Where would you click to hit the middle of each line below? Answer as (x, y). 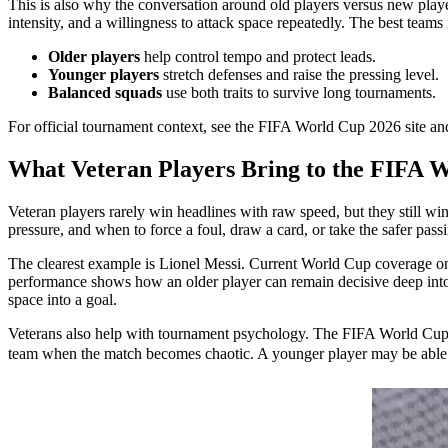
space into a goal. (62, 300)
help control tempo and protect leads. (258, 57)
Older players (94, 57)
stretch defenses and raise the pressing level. (299, 75)
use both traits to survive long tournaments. (299, 93)
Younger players (103, 75)
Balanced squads (105, 93)
